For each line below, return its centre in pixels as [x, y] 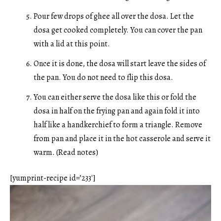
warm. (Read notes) [66, 152]
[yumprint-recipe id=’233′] [53, 178]
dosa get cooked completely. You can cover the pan [118, 30]
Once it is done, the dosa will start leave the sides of [120, 63]
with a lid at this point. [73, 44]
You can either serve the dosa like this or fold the [115, 97]
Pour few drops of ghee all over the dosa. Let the [114, 16]
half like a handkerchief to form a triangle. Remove [118, 125]
